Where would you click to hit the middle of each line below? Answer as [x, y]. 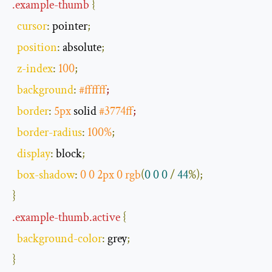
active [106, 217]
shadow [57, 175]
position [37, 47]
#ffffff [93, 90]
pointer [69, 26]
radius [67, 132]
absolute [81, 47]
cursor [32, 26]
